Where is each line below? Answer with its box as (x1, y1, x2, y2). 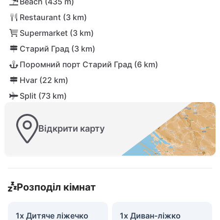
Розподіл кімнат (16, 181, 96, 193)
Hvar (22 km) (20, 75, 68, 85)
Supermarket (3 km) (20, 28, 94, 38)
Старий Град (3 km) (20, 44, 95, 54)
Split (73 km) (20, 91, 67, 101)
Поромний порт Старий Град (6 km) (20, 59, 158, 69)
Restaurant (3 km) (20, 12, 87, 22)
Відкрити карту (38, 123, 105, 134)
